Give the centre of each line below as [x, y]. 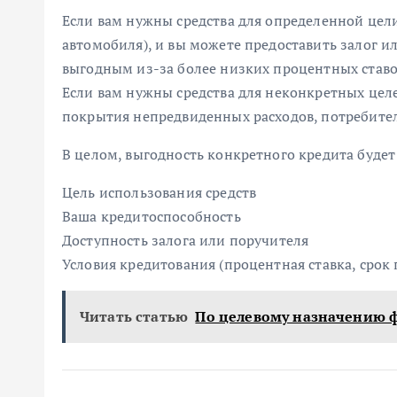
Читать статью [134, 316]
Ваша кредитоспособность [152, 216]
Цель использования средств [160, 192]
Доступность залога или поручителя [186, 240]
